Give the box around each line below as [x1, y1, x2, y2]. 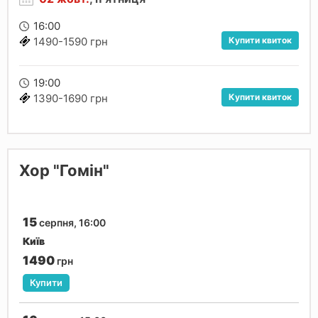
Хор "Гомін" [19, 160, 109, 180]
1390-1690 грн [33, 91, 108, 105]
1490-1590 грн [33, 34, 108, 48]
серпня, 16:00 [37, 216, 106, 229]
